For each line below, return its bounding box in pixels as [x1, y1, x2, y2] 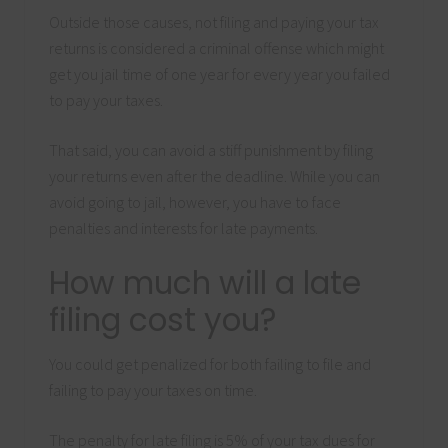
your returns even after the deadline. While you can [49, 166, 380, 187]
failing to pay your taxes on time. [49, 380, 257, 401]
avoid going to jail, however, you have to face [49, 192, 341, 213]
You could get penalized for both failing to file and [49, 354, 371, 375]
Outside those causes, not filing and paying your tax [49, 12, 379, 33]
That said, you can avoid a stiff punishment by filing [49, 140, 373, 161]
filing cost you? [49, 298, 276, 343]
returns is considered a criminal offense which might [49, 38, 384, 59]
